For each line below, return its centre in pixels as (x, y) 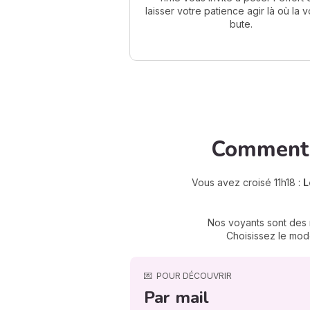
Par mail (176, 297)
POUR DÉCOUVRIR (194, 275)
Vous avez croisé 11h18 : (247, 182)
